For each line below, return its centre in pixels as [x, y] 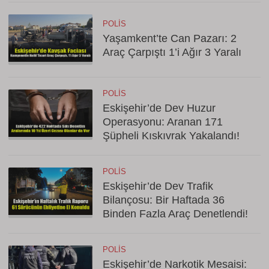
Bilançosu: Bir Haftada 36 [164, 200]
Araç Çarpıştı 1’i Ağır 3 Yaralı [172, 52]
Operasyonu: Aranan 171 [163, 122]
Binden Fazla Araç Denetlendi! [175, 214]
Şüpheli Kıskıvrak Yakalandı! [171, 136]
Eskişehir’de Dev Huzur [159, 108]
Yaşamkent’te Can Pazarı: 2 [170, 38]
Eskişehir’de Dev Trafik [158, 186]
